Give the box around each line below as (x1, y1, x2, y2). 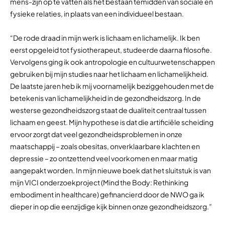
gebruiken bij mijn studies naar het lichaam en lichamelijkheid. (10, 69, 208, 79)
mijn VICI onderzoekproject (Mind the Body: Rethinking (10, 178, 188, 187)
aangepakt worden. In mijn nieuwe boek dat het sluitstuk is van (10, 166, 211, 175)
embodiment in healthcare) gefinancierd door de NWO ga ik (10, 190, 204, 199)
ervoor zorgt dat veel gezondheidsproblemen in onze (10, 130, 182, 139)
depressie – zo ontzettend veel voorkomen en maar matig (10, 154, 197, 163)
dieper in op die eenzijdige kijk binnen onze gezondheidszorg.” (10, 202, 212, 211)
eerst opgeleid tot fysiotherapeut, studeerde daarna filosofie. (10, 45, 212, 55)
